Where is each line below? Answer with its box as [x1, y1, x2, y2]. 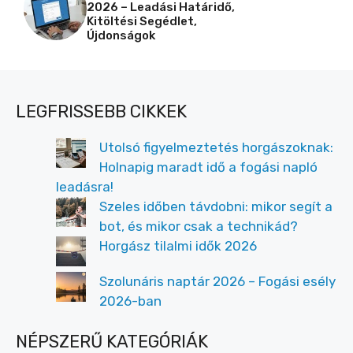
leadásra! [56, 179, 113, 195]
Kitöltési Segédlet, [87, 14, 197, 28]
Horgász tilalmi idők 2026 [99, 238, 257, 254]
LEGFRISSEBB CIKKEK [16, 101, 187, 122]
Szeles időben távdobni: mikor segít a [99, 199, 333, 214]
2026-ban [99, 293, 162, 309]
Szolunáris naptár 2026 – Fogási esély [99, 273, 336, 289]
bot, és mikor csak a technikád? [99, 218, 298, 234]
